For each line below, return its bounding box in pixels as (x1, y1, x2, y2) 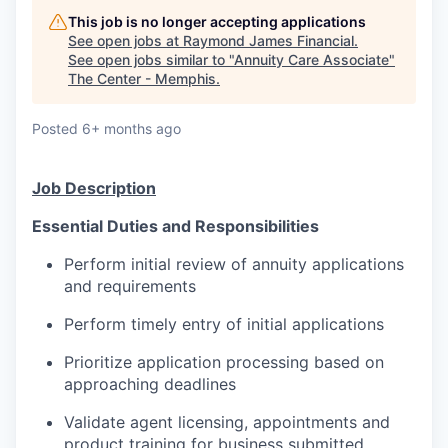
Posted (32, 120, 78, 138)
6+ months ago (82, 120, 181, 138)
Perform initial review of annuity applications (64, 254, 404, 275)
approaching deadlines (64, 374, 236, 395)
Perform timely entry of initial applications (64, 314, 384, 335)
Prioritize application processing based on (64, 352, 384, 373)
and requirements (64, 276, 196, 297)
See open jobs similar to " (68, 51, 234, 69)
